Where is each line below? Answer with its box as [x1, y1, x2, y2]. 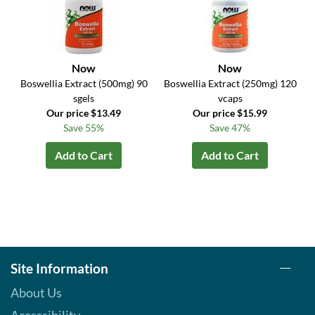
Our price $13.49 [46, 107, 122, 120]
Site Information [11, 260, 108, 277]
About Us [11, 285, 62, 301]
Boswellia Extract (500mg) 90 [20, 77, 148, 90]
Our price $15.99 [193, 107, 268, 120]
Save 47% [210, 122, 251, 134]
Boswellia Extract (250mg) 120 [163, 77, 297, 90]
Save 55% [63, 122, 105, 134]
